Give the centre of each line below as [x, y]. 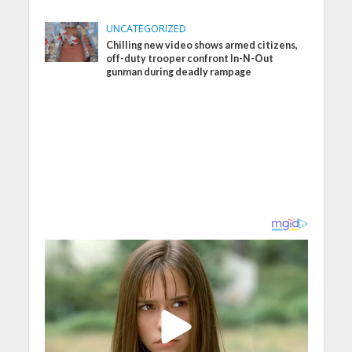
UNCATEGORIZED [147, 28]
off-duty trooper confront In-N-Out [190, 58]
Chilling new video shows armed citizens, [202, 45]
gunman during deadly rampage [179, 71]
